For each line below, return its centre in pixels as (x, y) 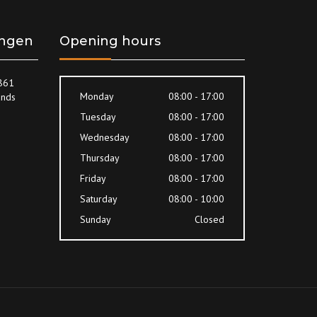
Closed (209, 220)
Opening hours (110, 41)
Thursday (99, 158)
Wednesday (104, 138)
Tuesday (98, 117)
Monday (97, 97)
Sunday (95, 220)
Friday (93, 179)
